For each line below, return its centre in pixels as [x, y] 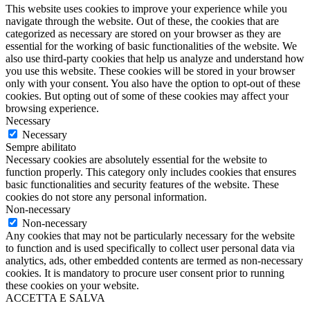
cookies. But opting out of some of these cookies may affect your [147, 95]
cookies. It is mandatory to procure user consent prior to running [145, 273]
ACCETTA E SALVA [55, 298]
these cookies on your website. [72, 285]
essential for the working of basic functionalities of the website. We [151, 46]
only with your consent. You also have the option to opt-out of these [153, 83]
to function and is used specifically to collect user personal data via [150, 248]
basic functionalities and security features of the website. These [142, 184]
